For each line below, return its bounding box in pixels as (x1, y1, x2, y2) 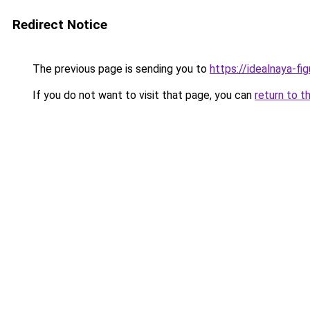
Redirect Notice (12, 17, 107, 33)
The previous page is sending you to (30, 62, 210, 75)
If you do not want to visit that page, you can (30, 89, 255, 102)
